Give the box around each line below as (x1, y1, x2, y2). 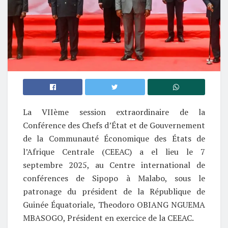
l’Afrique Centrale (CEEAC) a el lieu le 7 (23, 146, 205, 157)
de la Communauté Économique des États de (23, 132, 205, 144)
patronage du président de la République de (23, 185, 205, 197)
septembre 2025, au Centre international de (23, 159, 205, 170)
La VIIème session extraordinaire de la (23, 106, 205, 118)
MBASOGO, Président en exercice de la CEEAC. (23, 212, 197, 223)
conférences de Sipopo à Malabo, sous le (23, 172, 205, 184)
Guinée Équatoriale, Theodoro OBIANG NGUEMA (23, 198, 205, 210)
